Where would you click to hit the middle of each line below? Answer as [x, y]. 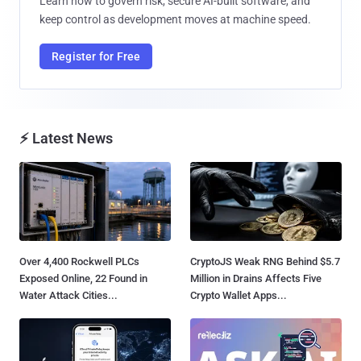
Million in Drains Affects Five [256, 279]
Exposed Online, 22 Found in [83, 279]
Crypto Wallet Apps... [239, 296]
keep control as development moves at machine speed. [175, 19]
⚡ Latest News [66, 138]
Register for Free [96, 56]
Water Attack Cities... [68, 296]
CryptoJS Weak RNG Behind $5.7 [265, 262]
